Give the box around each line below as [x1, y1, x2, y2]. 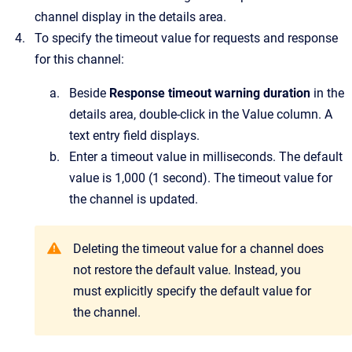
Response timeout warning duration [109, 86, 310, 101]
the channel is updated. [69, 192, 198, 207]
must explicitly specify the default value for [73, 284, 311, 299]
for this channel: [35, 52, 124, 67]
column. [273, 107, 324, 122]
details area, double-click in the [69, 107, 242, 122]
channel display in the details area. [35, 9, 226, 24]
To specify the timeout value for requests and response [35, 31, 338, 46]
